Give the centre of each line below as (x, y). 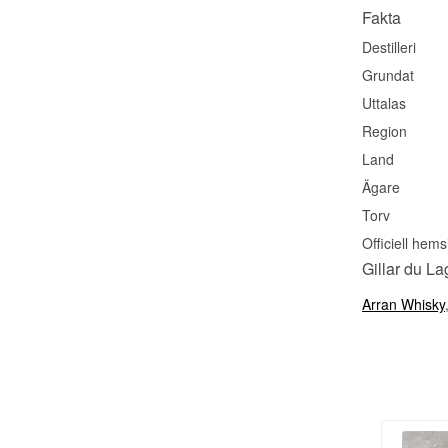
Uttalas (384, 102)
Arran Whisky (403, 303)
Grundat (388, 74)
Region (384, 130)
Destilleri (389, 46)
